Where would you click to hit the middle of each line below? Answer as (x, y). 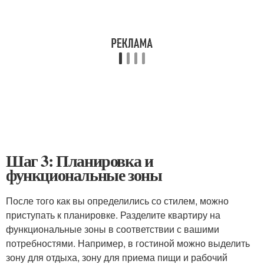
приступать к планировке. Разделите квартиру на (113, 215)
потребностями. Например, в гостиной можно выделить (128, 243)
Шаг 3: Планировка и (80, 161)
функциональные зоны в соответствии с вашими (113, 229)
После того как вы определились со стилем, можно (117, 201)
